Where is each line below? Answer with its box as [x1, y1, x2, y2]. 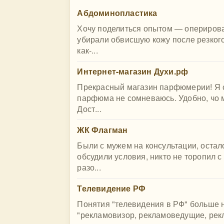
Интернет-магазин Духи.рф [77, 65, 188, 77]
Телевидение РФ [77, 182, 146, 194]
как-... [77, 44, 98, 56]
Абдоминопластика [77, 7, 157, 18]
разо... [77, 161, 101, 173]
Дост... [77, 103, 101, 114]
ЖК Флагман [77, 124, 128, 135]
